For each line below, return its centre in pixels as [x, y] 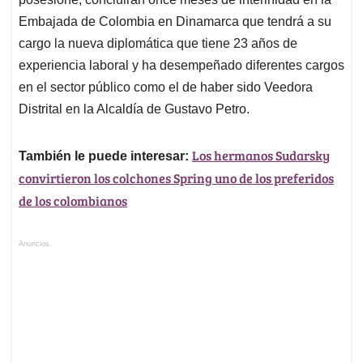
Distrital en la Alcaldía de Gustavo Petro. [134, 109]
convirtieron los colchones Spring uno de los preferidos [176, 178]
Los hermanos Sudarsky [261, 156]
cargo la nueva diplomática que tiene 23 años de [158, 44]
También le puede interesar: [104, 156]
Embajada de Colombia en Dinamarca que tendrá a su [175, 22]
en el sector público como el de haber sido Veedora [166, 88]
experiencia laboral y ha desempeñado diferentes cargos [181, 66]
